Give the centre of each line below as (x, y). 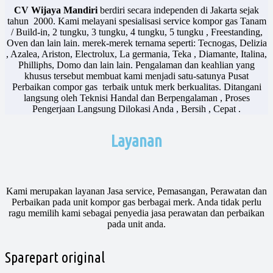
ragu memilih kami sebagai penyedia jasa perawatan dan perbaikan (136, 213)
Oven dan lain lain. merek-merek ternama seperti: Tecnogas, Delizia (136, 43)
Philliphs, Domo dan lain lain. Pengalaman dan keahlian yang (136, 65)
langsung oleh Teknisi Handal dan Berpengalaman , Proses (136, 97)
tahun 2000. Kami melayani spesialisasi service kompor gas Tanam (136, 21)
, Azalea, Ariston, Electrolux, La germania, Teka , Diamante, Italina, (136, 54)
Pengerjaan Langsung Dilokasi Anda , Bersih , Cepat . (136, 108)
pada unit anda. (136, 224)
